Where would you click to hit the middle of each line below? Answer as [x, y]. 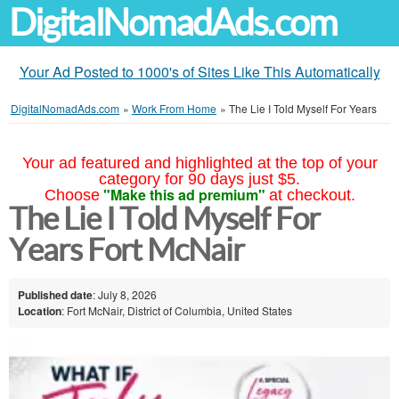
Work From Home [174, 108]
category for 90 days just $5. [199, 179]
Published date [55, 294]
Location [40, 310]
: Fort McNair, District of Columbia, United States [177, 310]
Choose [72, 195]
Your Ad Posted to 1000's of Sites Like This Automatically [199, 72]
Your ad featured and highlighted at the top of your [199, 163]
